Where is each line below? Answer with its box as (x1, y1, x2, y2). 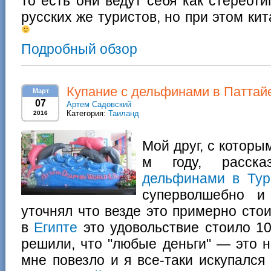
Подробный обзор (21, 41, 137, 57)
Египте (34, 220, 78, 235)
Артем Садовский (67, 100, 131, 109)
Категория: (67, 109, 108, 118)
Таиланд (108, 109, 139, 118)
